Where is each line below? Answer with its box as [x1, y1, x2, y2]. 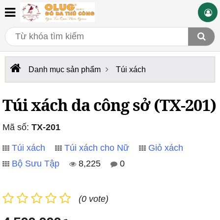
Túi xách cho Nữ [64, 143, 129, 153]
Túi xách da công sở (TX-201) [2, 94, 216, 115]
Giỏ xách [148, 143, 183, 153]
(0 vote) [79, 194, 109, 204]
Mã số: [2, 122, 31, 132]
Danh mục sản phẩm [28, 65, 101, 74]
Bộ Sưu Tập [12, 159, 59, 168]
